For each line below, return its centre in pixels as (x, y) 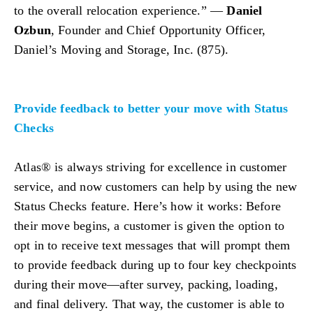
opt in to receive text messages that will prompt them (152, 246)
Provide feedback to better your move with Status (151, 109)
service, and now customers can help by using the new (156, 187)
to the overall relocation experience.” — (121, 11)
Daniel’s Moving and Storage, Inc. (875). (122, 50)
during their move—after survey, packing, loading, (146, 285)
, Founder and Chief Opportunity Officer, (158, 30)
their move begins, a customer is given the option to (150, 226)
